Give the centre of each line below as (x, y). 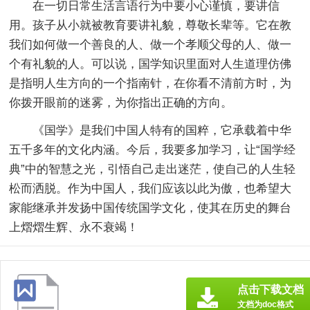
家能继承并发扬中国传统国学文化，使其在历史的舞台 (151, 208)
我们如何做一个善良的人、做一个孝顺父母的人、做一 (151, 44)
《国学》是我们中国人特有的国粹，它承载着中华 (162, 130)
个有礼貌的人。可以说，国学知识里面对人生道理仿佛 (151, 64)
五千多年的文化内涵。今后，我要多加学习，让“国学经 (153, 149)
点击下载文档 (271, 289)
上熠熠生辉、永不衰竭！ (74, 227)
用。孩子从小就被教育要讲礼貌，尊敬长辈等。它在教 (151, 25)
